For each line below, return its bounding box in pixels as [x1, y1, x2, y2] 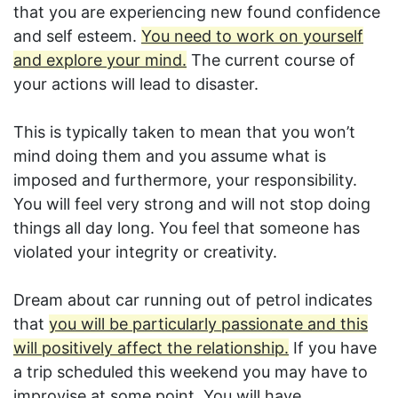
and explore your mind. [13, 51, 187, 70]
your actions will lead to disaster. [13, 75, 259, 94]
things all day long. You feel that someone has [13, 219, 360, 238]
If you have [289, 338, 377, 358]
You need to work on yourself [141, 27, 363, 46]
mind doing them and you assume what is [13, 147, 326, 166]
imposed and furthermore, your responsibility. [13, 171, 357, 190]
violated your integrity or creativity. [13, 243, 277, 262]
